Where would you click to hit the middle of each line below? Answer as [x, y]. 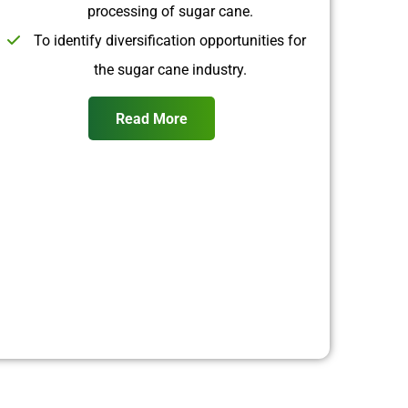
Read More [152, 118]
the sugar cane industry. [170, 69]
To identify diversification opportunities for [170, 40]
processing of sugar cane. [170, 11]
